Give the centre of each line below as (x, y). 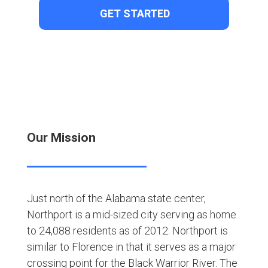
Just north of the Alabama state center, (116, 199)
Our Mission (61, 138)
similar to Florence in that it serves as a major (131, 247)
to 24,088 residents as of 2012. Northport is (127, 231)
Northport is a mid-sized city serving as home (131, 215)
